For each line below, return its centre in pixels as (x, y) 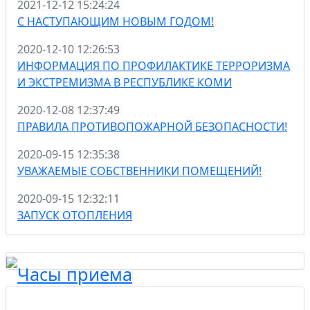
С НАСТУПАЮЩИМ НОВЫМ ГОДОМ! (116, 21)
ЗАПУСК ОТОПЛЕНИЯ (75, 215)
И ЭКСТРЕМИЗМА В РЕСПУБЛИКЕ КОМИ (125, 82)
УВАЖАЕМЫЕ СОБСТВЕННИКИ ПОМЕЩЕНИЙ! (139, 171)
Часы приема (75, 274)
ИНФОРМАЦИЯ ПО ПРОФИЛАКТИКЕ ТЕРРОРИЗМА (154, 66)
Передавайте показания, (84, 298)
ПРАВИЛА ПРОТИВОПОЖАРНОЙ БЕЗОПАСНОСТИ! (152, 127)
